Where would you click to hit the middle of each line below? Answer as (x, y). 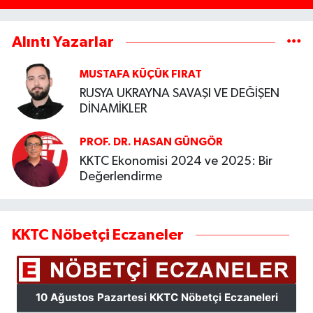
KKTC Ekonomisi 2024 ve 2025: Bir (176, 161)
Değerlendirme (121, 176)
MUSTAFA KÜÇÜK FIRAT (141, 74)
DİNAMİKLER (113, 109)
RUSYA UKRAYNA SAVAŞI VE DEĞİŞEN (180, 93)
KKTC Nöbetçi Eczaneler (98, 235)
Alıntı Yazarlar (63, 42)
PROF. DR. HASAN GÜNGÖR (151, 142)
